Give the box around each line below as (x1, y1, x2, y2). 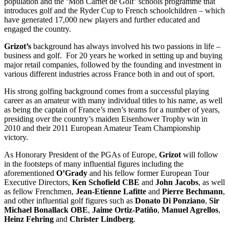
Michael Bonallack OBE (4, 205, 88, 214)
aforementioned (4, 168, 56, 177)
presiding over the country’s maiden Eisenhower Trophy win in (4, 114, 208, 123)
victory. (4, 132, 28, 142)
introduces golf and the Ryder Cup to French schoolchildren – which (4, 6, 225, 15)
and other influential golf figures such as (4, 196, 135, 205)
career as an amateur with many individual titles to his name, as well (4, 96, 222, 105)
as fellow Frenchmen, (4, 187, 76, 196)
